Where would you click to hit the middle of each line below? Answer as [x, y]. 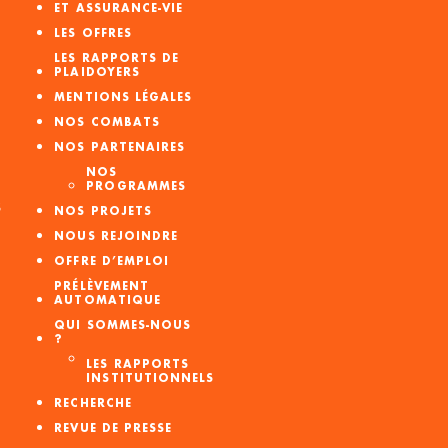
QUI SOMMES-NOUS [123, 325]
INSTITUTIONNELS [150, 378]
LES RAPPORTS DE [117, 58]
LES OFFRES [93, 33]
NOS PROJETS [103, 211]
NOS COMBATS [107, 122]
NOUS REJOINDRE [116, 236]
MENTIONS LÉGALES [123, 97]
